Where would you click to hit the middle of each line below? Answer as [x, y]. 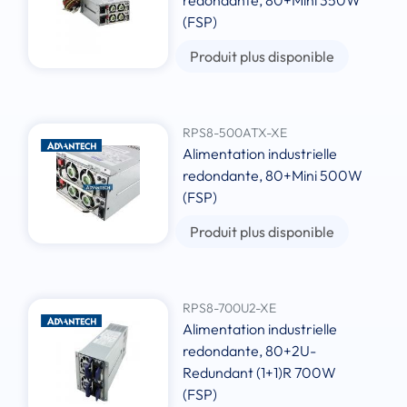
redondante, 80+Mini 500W [273, 176]
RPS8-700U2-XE [230, 308]
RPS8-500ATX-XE [235, 133]
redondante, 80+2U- [250, 351]
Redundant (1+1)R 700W [260, 373]
